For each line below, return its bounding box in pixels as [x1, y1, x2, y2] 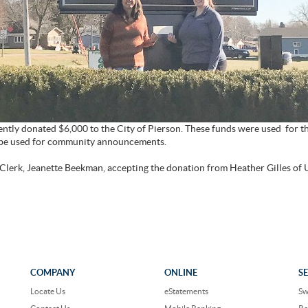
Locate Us [30, 287, 65, 296]
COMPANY [30, 267, 76, 278]
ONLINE [164, 267, 197, 278]
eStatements [164, 287, 208, 296]
